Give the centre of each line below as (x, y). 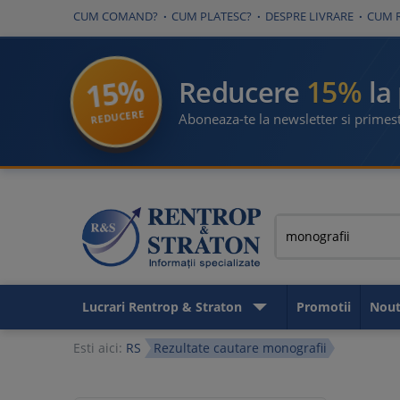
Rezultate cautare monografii (240, 348)
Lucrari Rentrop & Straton (162, 307)
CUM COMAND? (116, 16)
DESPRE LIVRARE (309, 16)
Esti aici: (100, 348)
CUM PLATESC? (212, 16)
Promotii (324, 307)
